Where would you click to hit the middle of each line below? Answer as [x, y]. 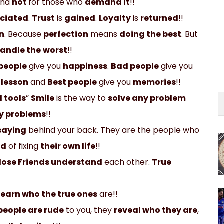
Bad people [135, 66]
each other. [127, 162]
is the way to [81, 98]
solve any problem [147, 98]
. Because [24, 34]
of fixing [24, 146]
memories [155, 82]
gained [80, 18]
